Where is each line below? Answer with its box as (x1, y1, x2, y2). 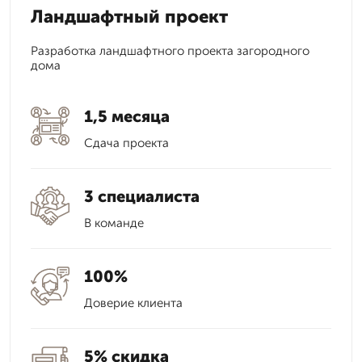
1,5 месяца (84, 107, 170, 126)
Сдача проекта (84, 136, 169, 150)
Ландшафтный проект (31, 6, 228, 27)
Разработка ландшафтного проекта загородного (31, 44, 309, 58)
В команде (84, 216, 144, 230)
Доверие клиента (84, 296, 183, 310)
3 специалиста (84, 187, 200, 206)
